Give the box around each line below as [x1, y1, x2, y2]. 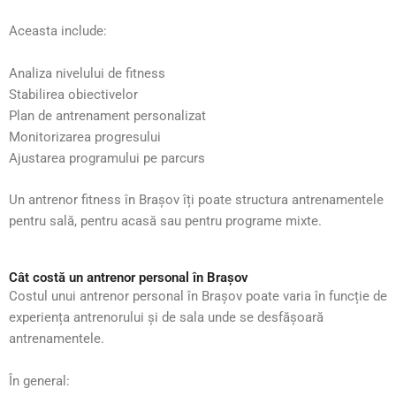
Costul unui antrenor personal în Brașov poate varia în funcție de [9, 288, 387, 305]
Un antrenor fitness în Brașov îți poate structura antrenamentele [9, 191, 384, 208]
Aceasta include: [9, 23, 107, 40]
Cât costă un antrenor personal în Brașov [9, 270, 248, 286]
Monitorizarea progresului [9, 128, 161, 145]
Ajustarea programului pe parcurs [9, 149, 205, 166]
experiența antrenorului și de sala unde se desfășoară [9, 309, 324, 326]
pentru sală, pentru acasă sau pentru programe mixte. [9, 212, 322, 229]
